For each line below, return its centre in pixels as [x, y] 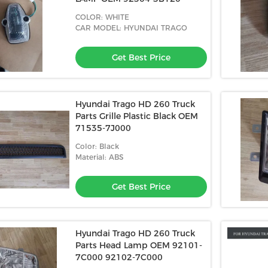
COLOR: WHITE [102, 17]
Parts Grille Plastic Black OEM [137, 116]
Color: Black [97, 146]
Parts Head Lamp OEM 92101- [139, 245]
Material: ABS [99, 157]
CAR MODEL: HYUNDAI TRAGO [131, 28]
